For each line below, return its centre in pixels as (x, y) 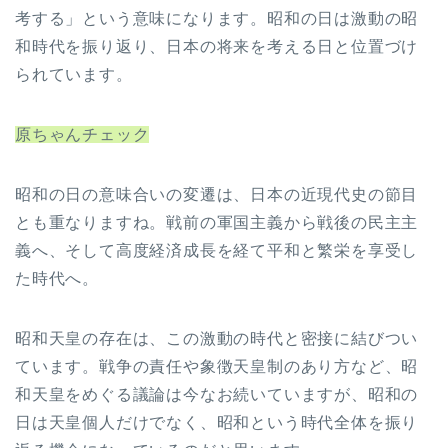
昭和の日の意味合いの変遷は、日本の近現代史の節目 (217, 194)
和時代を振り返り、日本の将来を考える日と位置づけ (217, 46)
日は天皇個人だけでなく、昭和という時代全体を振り (217, 422)
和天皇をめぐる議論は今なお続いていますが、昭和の (217, 394)
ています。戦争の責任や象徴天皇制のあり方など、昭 (217, 366)
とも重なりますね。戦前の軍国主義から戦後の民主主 (217, 222)
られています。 (74, 74)
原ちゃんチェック (82, 134)
